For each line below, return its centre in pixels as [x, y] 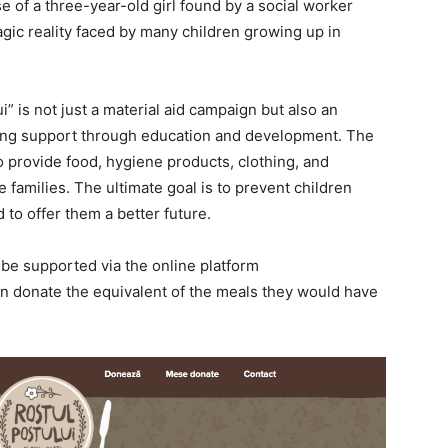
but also [289, 109]
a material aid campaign [174, 109]
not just [60, 109]
